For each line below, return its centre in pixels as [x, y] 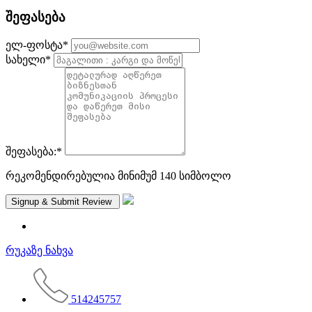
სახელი [25, 59]
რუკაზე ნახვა [39, 250]
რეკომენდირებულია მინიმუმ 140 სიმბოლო [118, 175]
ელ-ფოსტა [34, 45]
